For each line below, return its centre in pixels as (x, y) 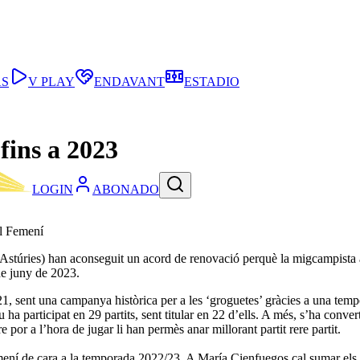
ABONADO (126, 190)
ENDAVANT (129, 82)
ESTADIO (212, 82)
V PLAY (51, 82)
